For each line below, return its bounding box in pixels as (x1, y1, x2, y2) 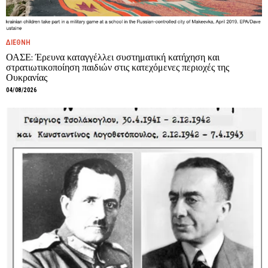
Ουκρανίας (6, 72, 47, 83)
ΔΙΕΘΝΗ (6, 38, 31, 47)
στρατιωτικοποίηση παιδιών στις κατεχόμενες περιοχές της (6, 62, 229, 73)
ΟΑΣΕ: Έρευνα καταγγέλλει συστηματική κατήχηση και (6, 51, 220, 63)
